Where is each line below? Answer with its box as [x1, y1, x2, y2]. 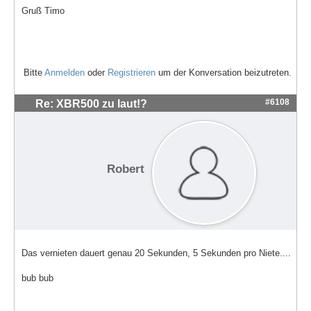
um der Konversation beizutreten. [155, 67, 292, 78]
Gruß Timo [22, 5, 65, 16]
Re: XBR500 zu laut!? [35, 98, 147, 110]
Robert [107, 161, 144, 176]
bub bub [22, 272, 53, 283]
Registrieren [108, 67, 155, 78]
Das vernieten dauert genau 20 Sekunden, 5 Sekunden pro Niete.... [22, 247, 291, 258]
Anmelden [44, 67, 85, 78]
